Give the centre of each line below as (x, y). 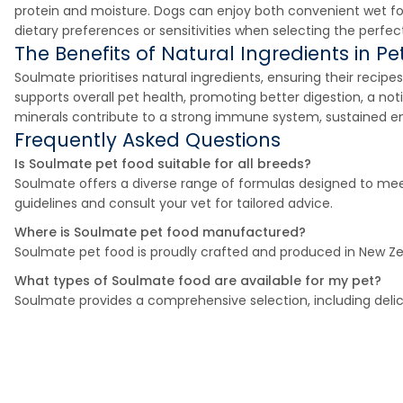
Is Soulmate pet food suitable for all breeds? (163, 164)
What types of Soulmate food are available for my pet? (198, 281)
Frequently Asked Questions (148, 140)
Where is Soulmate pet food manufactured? (160, 232)
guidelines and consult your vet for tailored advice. (174, 203)
